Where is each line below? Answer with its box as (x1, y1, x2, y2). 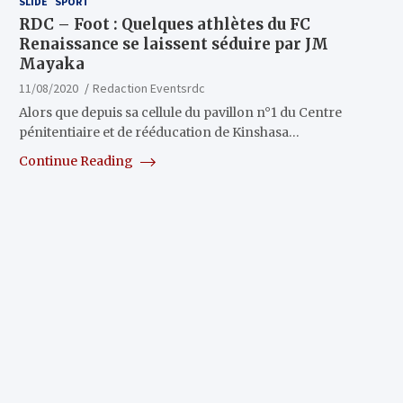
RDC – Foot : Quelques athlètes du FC (18, 14, 310, 35)
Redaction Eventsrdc (92, 80, 205, 97)
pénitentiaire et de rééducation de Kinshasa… (18, 124, 300, 141)
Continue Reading (18, 153, 136, 170)
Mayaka (18, 54, 85, 75)
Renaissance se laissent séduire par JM (18, 34, 328, 55)
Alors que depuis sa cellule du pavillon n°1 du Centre (18, 104, 342, 121)
